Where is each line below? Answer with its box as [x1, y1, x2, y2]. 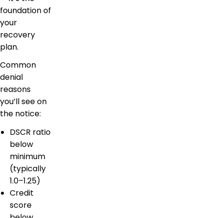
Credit [10, 187, 34, 199]
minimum [10, 151, 45, 163]
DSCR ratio [10, 127, 51, 138]
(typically [10, 163, 46, 175]
